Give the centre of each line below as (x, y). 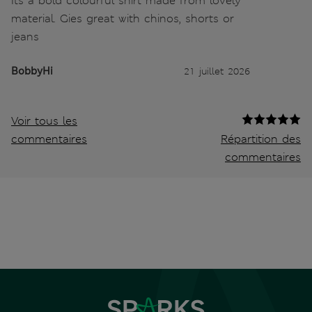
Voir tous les (44, 121)
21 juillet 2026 (217, 71)
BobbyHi (32, 71)
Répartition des (261, 139)
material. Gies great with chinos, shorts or (123, 19)
